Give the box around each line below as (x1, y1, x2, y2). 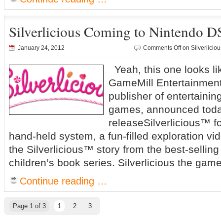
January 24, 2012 (18, 44, 65, 51)
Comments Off (143, 44, 181, 51)
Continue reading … (20, 176, 107, 186)
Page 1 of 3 (13, 202, 46, 210)
